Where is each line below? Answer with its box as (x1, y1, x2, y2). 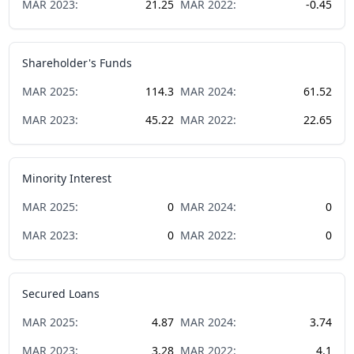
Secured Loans (22, 285, 100, 301)
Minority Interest (22, 170, 112, 186)
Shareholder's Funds (22, 55, 133, 70)
